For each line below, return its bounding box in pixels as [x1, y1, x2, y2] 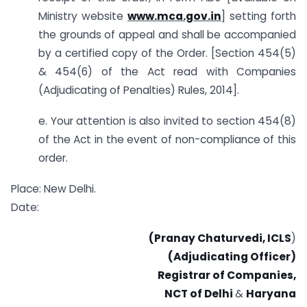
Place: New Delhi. [11, 182, 96, 197]
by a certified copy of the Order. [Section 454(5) [38, 46, 296, 61]
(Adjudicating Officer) [168, 249, 296, 264]
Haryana [246, 286, 296, 301]
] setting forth [221, 9, 296, 24]
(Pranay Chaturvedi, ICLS [149, 230, 291, 245]
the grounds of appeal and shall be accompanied [38, 27, 296, 42]
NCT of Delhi [164, 286, 235, 301]
